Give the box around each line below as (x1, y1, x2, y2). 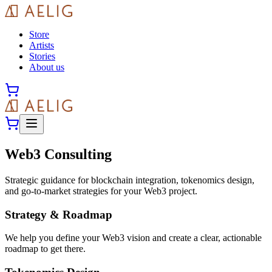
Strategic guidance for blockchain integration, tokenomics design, (5, 174, 254, 185)
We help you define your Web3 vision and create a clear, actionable (5, 233, 262, 243)
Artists (29, 40, 54, 50)
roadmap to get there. (5, 243, 86, 254)
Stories (29, 51, 55, 61)
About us (29, 62, 64, 72)
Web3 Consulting (5, 146, 112, 162)
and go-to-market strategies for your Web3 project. (5, 185, 197, 196)
